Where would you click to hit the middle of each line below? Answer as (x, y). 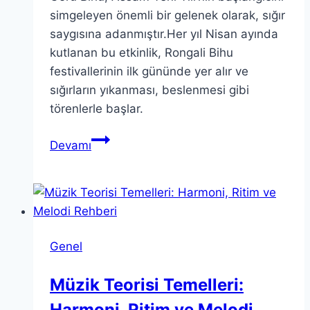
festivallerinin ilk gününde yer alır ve (149, 72)
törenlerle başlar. (97, 109)
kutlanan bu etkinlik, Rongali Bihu (142, 53)
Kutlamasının (126, 232)
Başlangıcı (119, 251)
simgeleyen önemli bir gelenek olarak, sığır (167, 16)
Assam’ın (116, 176)
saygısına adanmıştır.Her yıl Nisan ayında (164, 34)
